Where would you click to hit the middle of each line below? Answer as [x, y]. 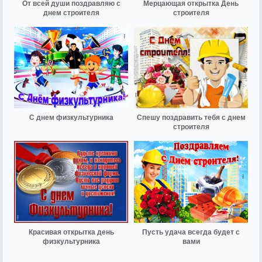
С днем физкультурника [71, 118]
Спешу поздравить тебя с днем [191, 118]
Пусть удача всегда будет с [191, 232]
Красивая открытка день [71, 232]
